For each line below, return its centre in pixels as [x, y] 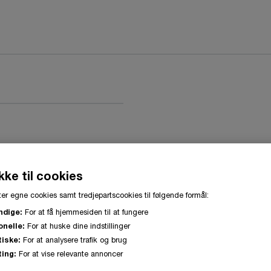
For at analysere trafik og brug [74, 240]
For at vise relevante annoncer [70, 253]
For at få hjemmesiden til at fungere [85, 212]
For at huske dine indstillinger [77, 226]
